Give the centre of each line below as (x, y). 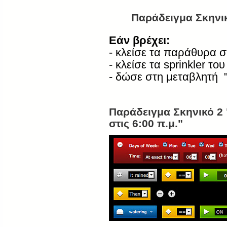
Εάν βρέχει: (139, 41)
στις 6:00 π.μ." (146, 124)
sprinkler (184, 65)
